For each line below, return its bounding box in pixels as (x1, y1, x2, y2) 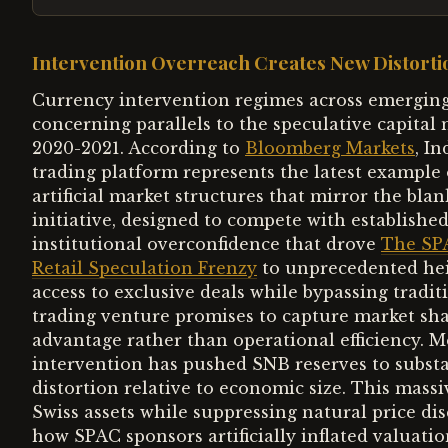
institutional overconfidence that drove (32, 234, 381, 254)
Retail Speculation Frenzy (32, 258, 257, 278)
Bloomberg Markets (245, 138, 415, 158)
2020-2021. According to (32, 138, 245, 158)
